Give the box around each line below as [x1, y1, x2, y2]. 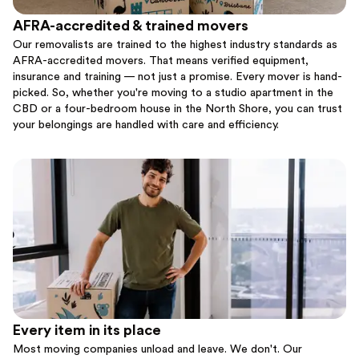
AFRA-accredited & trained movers [13, 18, 248, 34]
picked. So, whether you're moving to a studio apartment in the [13, 87, 333, 99]
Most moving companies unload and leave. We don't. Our [13, 344, 302, 356]
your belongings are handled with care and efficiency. [13, 119, 279, 131]
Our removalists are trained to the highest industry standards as [13, 39, 337, 51]
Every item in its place [13, 323, 161, 338]
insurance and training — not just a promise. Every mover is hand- [13, 71, 342, 83]
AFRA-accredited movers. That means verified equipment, [13, 55, 309, 67]
